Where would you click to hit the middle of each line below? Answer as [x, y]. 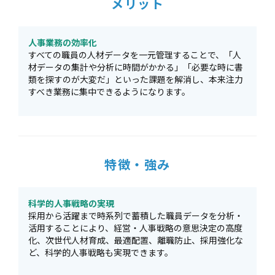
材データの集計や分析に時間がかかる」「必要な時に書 [136, 67]
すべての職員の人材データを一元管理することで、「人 [135, 55]
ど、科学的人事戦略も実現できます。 [101, 252]
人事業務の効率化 [63, 42]
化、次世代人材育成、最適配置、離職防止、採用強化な [136, 240]
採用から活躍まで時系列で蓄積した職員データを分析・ [136, 215]
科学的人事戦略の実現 [71, 203]
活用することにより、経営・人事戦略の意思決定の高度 [135, 228]
